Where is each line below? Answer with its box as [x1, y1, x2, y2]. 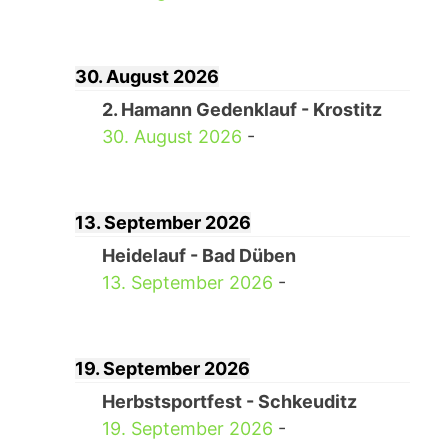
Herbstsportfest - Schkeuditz [101, 391, 357, 412]
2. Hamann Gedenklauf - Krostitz [101, 99, 382, 120]
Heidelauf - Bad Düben [101, 245, 296, 266]
